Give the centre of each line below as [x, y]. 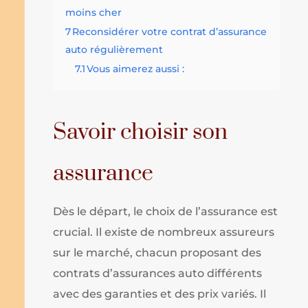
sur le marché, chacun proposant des [157, 253]
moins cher [94, 12]
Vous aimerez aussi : [136, 69]
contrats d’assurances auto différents [158, 273]
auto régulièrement [114, 49]
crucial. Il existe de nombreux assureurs [164, 232]
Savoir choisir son [141, 132]
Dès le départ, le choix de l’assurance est [166, 211]
